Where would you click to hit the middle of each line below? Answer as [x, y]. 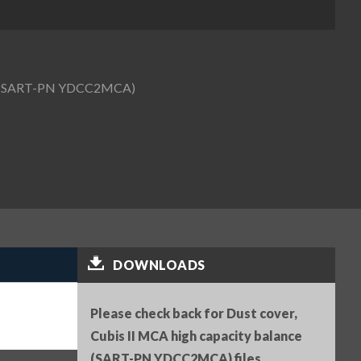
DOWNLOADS [159, 265]
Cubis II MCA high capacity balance [196, 336]
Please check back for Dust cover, [194, 313]
